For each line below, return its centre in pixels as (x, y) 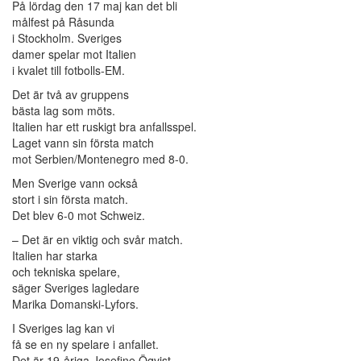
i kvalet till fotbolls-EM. (68, 71)
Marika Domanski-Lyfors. (75, 304)
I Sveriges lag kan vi (63, 328)
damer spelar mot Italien (74, 54)
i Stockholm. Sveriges (67, 38)
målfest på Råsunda (63, 22)
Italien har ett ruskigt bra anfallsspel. (104, 127)
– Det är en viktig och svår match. (98, 240)
